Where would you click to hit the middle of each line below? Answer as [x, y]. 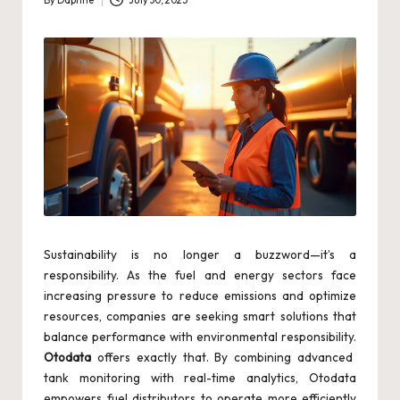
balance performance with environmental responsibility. [200, 337]
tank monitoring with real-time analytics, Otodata [200, 378]
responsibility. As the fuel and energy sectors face [200, 275]
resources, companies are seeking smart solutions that [200, 317]
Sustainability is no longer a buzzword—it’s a [200, 255]
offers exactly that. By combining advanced [222, 358]
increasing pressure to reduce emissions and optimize [200, 296]
